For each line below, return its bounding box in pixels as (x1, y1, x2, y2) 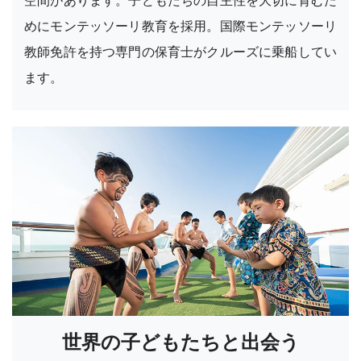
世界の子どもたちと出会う (61, 330, 300, 355)
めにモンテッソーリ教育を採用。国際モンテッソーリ (24, 17, 337, 34)
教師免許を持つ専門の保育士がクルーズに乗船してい (24, 43, 337, 60)
